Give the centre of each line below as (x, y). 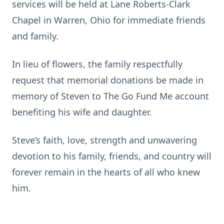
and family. (35, 36)
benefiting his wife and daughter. (82, 112)
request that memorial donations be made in (108, 80)
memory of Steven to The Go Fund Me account (110, 96)
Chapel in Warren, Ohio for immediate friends (109, 20)
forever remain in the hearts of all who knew (106, 172)
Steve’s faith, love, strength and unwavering (104, 140)
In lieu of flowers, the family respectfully (97, 64)
